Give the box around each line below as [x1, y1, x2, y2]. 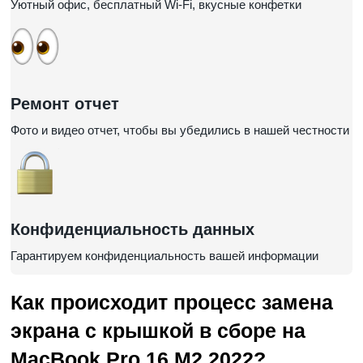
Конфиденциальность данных [11, 220, 254, 238]
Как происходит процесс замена [11, 291, 333, 314]
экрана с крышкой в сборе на [11, 319, 305, 342]
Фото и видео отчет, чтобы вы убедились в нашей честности [11, 123, 349, 137]
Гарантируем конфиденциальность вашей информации [11, 249, 318, 263]
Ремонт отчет [11, 95, 119, 113]
